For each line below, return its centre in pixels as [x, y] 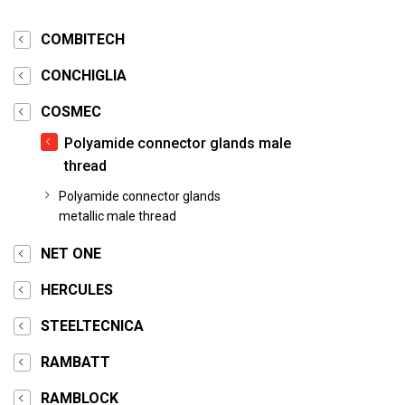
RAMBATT [75, 362]
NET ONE [71, 254]
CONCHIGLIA [84, 75]
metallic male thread [117, 216]
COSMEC [71, 112]
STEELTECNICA [92, 326]
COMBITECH [83, 39]
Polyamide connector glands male [178, 143]
